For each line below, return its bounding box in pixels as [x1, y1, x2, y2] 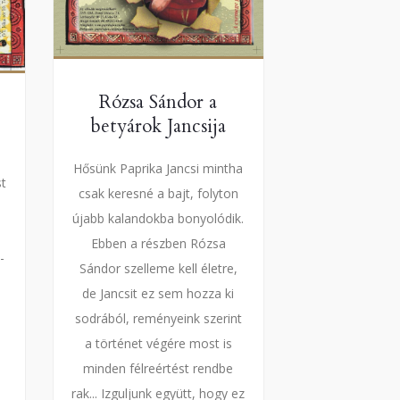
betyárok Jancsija [90, 113, 227, 140]
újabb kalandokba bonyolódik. [72, 210, 245, 228]
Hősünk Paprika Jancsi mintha [73, 160, 244, 178]
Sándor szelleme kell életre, [79, 260, 237, 278]
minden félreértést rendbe [83, 360, 234, 378]
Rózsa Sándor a [99, 89, 218, 116]
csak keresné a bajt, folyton [78, 185, 238, 203]
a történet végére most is [84, 335, 232, 353]
